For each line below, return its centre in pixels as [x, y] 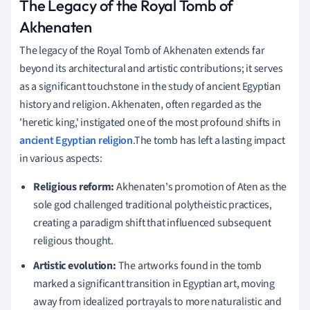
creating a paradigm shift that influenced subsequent [152, 222]
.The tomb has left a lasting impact [209, 140]
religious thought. [74, 240]
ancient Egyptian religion [76, 140]
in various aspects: [61, 158]
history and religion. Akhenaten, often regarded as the [141, 104]
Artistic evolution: [75, 265]
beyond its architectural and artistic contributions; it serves [151, 68]
